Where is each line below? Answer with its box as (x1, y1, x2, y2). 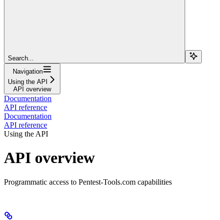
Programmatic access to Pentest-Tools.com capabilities (4, 177, 172, 186)
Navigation (13, 68, 43, 75)
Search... (8, 55, 34, 62)
